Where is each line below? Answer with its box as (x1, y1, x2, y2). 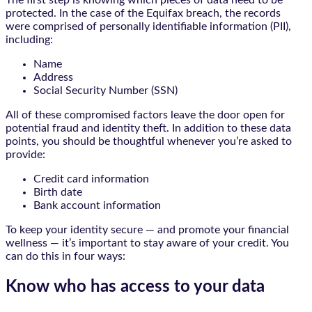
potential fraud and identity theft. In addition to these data (6, 123, 291, 134)
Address (33, 72, 73, 84)
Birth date (33, 187, 82, 198)
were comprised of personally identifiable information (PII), (6, 21, 291, 33)
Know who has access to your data (6, 279, 265, 296)
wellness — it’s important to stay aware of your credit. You (6, 237, 289, 249)
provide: (6, 149, 45, 161)
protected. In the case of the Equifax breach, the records (6, 8, 281, 19)
